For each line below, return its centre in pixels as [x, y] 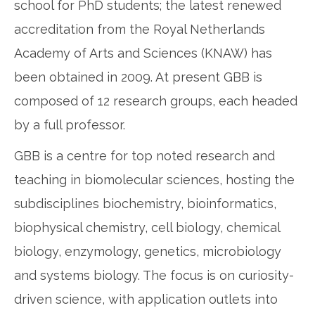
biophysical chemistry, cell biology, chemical [147, 228]
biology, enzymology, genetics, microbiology [148, 252]
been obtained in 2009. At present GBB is [138, 77]
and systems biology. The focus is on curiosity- [154, 276]
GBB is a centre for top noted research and [144, 156]
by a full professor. [70, 125]
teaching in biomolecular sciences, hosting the [154, 180]
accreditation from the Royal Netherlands [140, 30]
